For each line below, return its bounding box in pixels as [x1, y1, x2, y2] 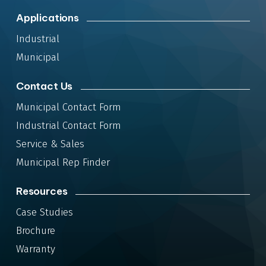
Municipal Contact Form [15, 101, 121, 114]
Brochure [15, 224, 55, 237]
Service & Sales [15, 138, 84, 151]
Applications [15, 11, 79, 25]
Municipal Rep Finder [15, 156, 110, 169]
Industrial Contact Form [15, 119, 121, 132]
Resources [15, 185, 68, 198]
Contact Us [15, 80, 73, 93]
